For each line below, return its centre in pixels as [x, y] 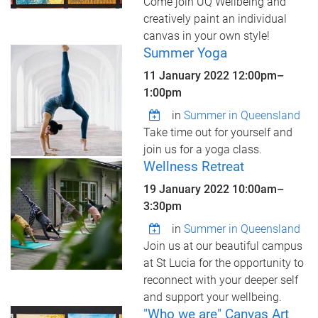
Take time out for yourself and [218, 132]
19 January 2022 [187, 189]
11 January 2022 [187, 76]
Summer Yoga [185, 53]
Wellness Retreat [193, 166]
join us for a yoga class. [202, 149]
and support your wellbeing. [212, 297]
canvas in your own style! [206, 36]
